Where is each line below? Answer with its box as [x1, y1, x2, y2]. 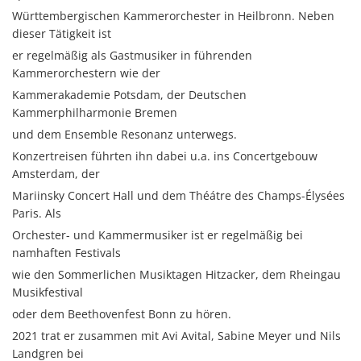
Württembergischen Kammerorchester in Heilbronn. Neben [12, 7, 334, 23]
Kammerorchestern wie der [12, 64, 160, 81]
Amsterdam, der [12, 165, 100, 181]
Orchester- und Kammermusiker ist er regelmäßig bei [12, 226, 303, 243]
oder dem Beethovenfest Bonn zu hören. [12, 305, 231, 322]
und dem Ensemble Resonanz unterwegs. [12, 126, 237, 142]
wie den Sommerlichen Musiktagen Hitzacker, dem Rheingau [12, 266, 341, 282]
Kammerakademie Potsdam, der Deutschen [12, 86, 247, 102]
